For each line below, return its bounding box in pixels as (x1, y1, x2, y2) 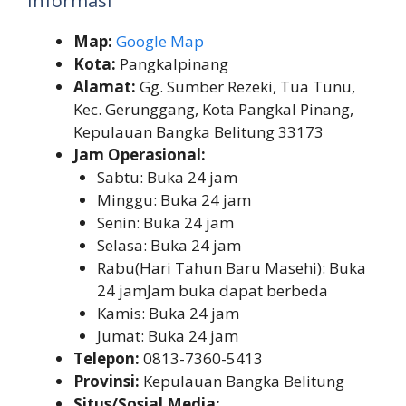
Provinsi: (73, 370, 140, 391)
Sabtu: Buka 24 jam (96, 166, 237, 188)
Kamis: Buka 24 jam (96, 302, 239, 324)
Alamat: (73, 75, 136, 97)
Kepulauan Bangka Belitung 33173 (73, 121, 324, 142)
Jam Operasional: (73, 143, 206, 165)
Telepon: (73, 347, 140, 369)
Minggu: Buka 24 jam (96, 188, 251, 210)
